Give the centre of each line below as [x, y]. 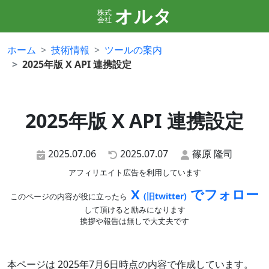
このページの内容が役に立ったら [69, 196]
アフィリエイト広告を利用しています [134, 172]
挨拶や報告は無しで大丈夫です [134, 221]
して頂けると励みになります [134, 210]
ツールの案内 [133, 50]
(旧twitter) [165, 196]
